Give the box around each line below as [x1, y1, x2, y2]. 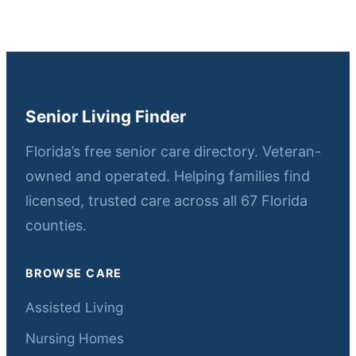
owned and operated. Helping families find [25, 167, 310, 184]
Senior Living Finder [25, 106, 186, 126]
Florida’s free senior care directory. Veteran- [25, 142, 321, 160]
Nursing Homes [25, 329, 124, 346]
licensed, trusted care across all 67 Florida [25, 192, 308, 209]
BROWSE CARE [25, 265, 122, 280]
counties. [25, 216, 87, 234]
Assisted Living [25, 298, 123, 315]
